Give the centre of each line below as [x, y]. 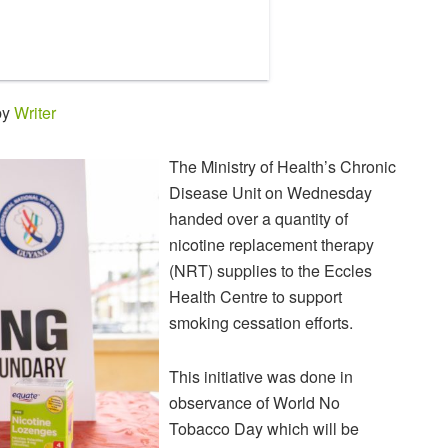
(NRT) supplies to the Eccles [270, 271]
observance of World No [254, 403]
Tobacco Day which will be [264, 429]
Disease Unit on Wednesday [270, 193]
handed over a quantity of [258, 219]
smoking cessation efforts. [261, 323]
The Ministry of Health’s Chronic [282, 167]
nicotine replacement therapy [271, 245]
